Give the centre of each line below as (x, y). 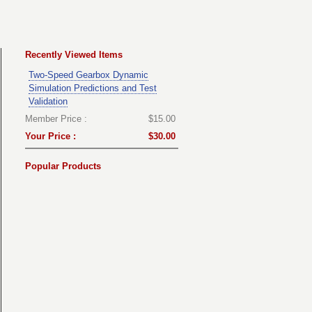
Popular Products (63, 166)
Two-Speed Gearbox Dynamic (88, 75)
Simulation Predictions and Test (93, 88)
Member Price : (56, 118)
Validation (48, 101)
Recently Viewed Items (74, 54)
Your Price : (50, 136)
